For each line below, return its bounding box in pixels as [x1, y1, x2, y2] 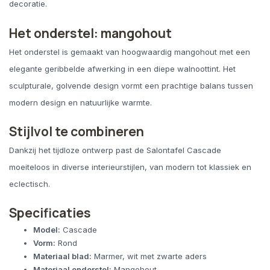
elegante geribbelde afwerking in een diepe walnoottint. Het [9, 63, 236, 74]
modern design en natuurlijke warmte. [9, 97, 152, 107]
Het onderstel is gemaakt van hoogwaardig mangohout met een [9, 46, 250, 57]
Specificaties [9, 204, 91, 222]
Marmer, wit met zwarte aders [92, 251, 207, 262]
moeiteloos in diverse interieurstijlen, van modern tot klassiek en [9, 162, 251, 172]
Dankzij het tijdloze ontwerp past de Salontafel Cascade [9, 145, 221, 155]
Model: [33, 225, 60, 235]
